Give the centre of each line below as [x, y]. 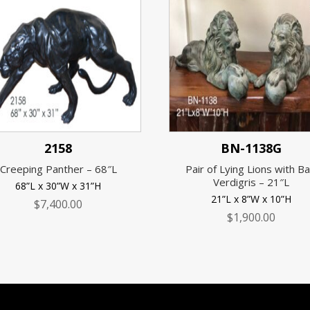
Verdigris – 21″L [252, 182]
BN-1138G [252, 148]
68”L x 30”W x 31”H [58, 186]
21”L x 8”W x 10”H [252, 199]
